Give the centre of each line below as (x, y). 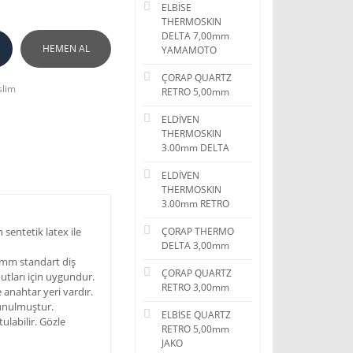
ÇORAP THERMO (198, 231)
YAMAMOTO (189, 50)
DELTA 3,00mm (195, 245)
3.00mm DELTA (195, 148)
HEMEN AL (66, 48)
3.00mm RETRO (195, 204)
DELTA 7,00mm (195, 36)
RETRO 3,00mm (195, 287)
